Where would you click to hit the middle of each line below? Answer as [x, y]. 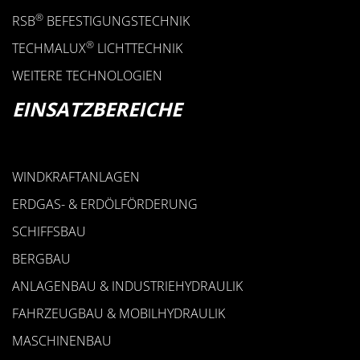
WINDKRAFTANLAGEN [76, 177]
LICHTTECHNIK [138, 48]
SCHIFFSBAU [49, 231]
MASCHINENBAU [62, 341]
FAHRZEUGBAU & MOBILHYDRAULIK [119, 313]
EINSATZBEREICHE [97, 109]
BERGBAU [41, 259]
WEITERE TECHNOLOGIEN [87, 76]
